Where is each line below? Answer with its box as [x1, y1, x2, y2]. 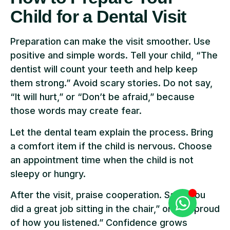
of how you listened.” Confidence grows [10, 217, 187, 228]
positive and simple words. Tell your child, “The [10, 50, 218, 61]
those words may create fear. [10, 105, 142, 117]
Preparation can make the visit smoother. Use [10, 36, 210, 47]
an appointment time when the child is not [10, 154, 194, 165]
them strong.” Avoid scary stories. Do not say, [10, 78, 213, 89]
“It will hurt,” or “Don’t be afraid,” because [10, 91, 195, 103]
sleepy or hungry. [10, 168, 86, 179]
